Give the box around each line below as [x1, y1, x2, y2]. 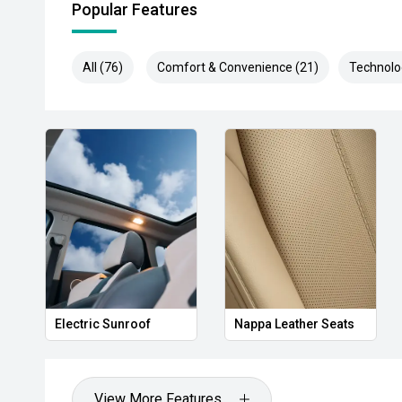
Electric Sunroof [55, 317, 151, 331]
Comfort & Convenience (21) [157, 60, 319, 74]
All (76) [83, 60, 123, 74]
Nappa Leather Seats [233, 317, 354, 331]
